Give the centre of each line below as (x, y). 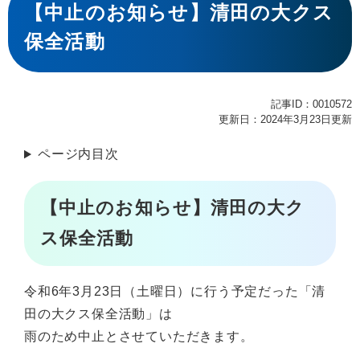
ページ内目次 (78, 154)
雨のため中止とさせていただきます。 (139, 336)
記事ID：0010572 (311, 104)
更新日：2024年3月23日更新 (285, 120)
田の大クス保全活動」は (98, 313)
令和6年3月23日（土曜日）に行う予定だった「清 (175, 291)
